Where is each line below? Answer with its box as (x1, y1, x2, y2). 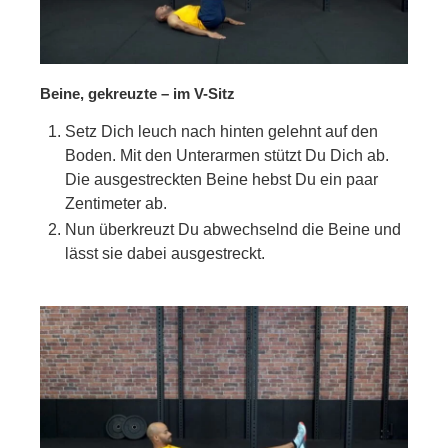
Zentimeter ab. (65, 195, 167, 213)
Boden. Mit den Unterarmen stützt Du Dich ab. (65, 147, 389, 165)
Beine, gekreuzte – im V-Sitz (40, 85, 235, 103)
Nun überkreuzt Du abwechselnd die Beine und (65, 221, 401, 239)
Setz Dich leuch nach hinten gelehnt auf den (65, 123, 378, 141)
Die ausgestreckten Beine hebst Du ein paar (65, 171, 378, 189)
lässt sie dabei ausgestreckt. (65, 245, 265, 263)
